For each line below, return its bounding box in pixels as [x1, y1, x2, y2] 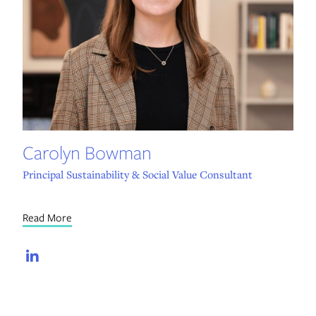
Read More [22, 210, 72, 225]
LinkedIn [56, 248, 104, 266]
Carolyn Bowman [22, 140, 152, 165]
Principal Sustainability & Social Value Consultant [22, 167, 253, 182]
